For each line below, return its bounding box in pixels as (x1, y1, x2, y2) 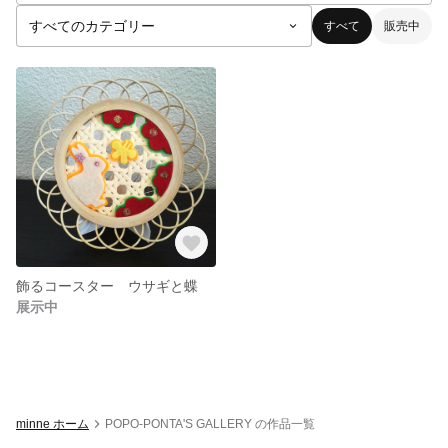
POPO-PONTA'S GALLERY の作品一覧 (105, 416, 315, 431)
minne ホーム (16, 416, 89, 431)
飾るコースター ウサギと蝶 (16, 277, 198, 294)
